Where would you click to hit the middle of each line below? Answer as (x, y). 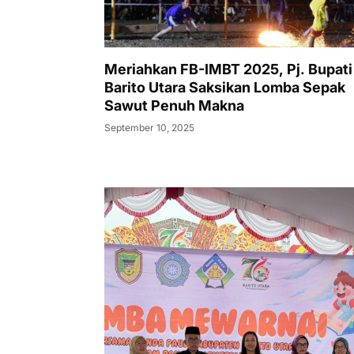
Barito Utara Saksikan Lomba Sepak (225, 87)
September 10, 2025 (149, 127)
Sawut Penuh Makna (174, 105)
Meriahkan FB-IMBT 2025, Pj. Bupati (228, 69)
